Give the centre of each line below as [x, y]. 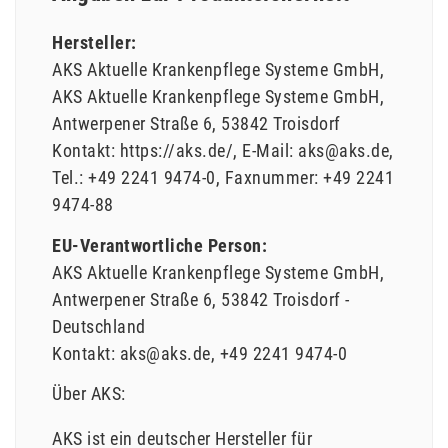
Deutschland [99, 326]
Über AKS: [89, 394]
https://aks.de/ [176, 151]
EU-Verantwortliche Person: [159, 245]
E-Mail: [268, 151]
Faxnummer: [271, 178]
